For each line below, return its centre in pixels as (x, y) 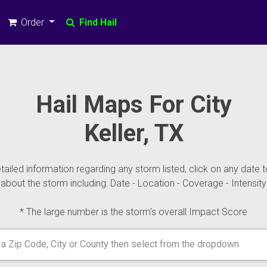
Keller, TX (133, 133)
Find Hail (97, 22)
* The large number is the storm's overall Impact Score (133, 212)
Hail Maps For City (133, 105)
